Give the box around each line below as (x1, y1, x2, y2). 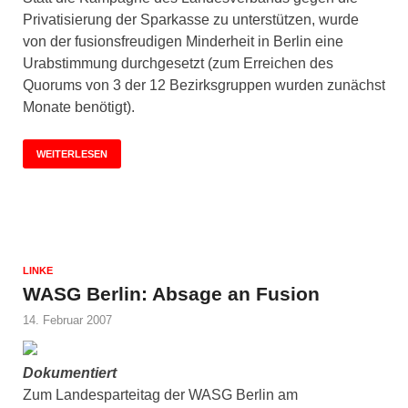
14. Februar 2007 (23, 312, 112, 327)
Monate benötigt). (23, 98, 135, 115)
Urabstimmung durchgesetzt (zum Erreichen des (23, 55, 333, 71)
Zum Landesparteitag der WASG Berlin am (23, 386, 298, 403)
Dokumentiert (23, 364, 117, 381)
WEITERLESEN (36, 148, 107, 159)
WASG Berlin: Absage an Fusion (23, 282, 320, 304)
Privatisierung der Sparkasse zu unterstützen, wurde (23, 11, 359, 27)
